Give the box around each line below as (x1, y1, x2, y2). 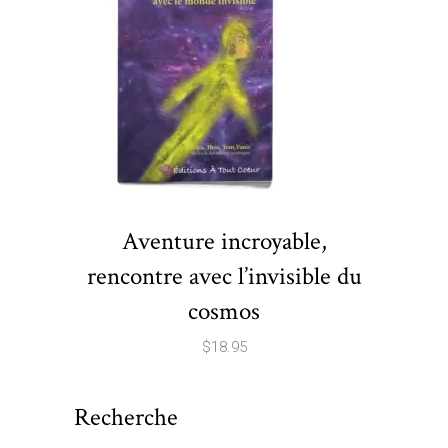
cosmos (188, 294, 260, 328)
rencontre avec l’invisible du (86, 259, 362, 293)
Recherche (74, 400, 178, 434)
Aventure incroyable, (121, 224, 327, 258)
